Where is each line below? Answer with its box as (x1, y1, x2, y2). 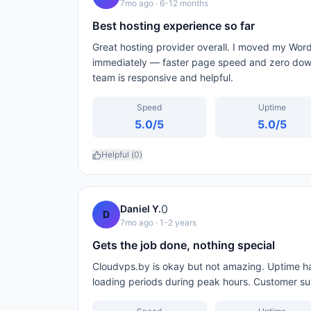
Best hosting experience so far (92, 19, 255, 33)
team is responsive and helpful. (92, 72, 233, 83)
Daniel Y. (120, 203, 161, 215)
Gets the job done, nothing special (92, 238, 275, 252)
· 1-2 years (153, 217, 196, 228)
